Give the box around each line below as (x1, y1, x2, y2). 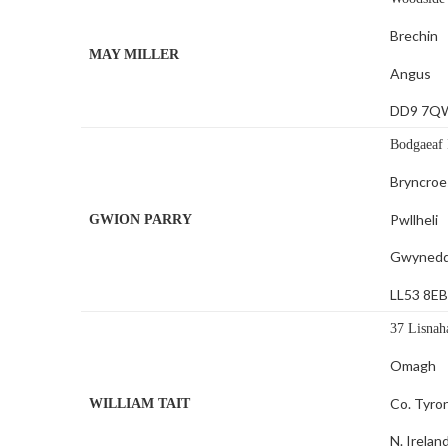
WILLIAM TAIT (89, 396, 191, 412)
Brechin (390, 27, 439, 45)
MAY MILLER (89, 47, 180, 63)
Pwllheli (390, 210, 439, 228)
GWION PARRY (89, 212, 193, 228)
